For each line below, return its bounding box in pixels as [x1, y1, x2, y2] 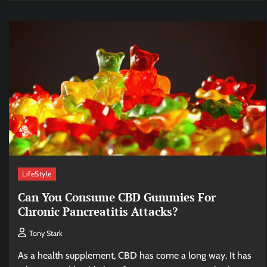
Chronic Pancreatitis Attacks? [18, 203, 178, 219]
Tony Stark [29, 229, 63, 238]
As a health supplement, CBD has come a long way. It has [18, 250, 252, 262]
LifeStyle [22, 169, 52, 178]
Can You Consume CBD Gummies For [18, 189, 216, 204]
